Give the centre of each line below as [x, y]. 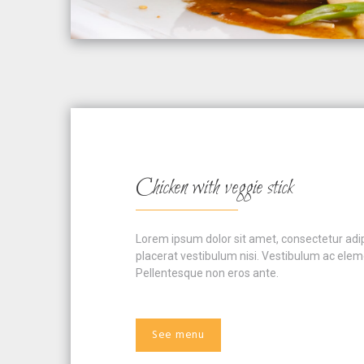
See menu [178, 336]
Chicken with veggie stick [214, 188]
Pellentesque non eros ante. [207, 273]
